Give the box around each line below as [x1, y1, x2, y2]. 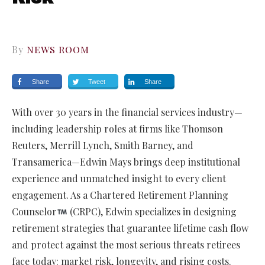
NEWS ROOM [27, 43, 89, 56]
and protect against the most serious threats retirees [12, 238, 240, 251]
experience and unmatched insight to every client [12, 172, 226, 185]
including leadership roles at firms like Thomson [12, 122, 223, 135]
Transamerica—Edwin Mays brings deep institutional [12, 156, 240, 169]
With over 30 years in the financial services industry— [12, 106, 243, 119]
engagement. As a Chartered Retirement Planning [12, 189, 228, 202]
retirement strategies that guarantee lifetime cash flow [12, 222, 248, 235]
